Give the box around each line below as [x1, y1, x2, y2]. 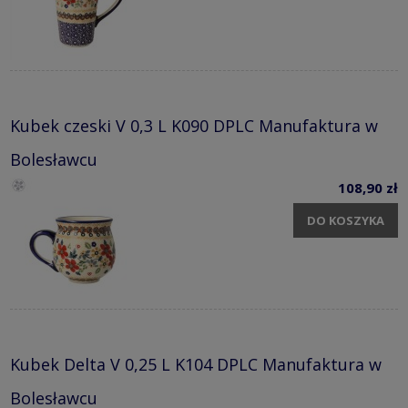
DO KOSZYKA [307, 211, 384, 229]
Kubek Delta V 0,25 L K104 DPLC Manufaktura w [10, 353, 382, 376]
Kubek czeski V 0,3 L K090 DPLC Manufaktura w [10, 115, 378, 138]
